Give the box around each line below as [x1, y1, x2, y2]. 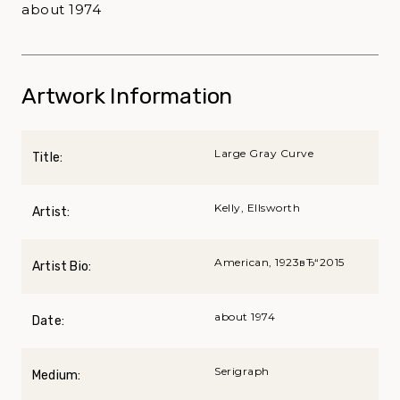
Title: [32, 149, 63, 165]
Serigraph [214, 363, 270, 378]
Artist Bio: [32, 258, 92, 274]
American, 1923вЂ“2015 [214, 254, 345, 269]
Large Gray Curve [214, 146, 313, 160]
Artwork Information [21, 82, 233, 109]
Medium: [32, 367, 81, 383]
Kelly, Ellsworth [214, 200, 300, 214]
